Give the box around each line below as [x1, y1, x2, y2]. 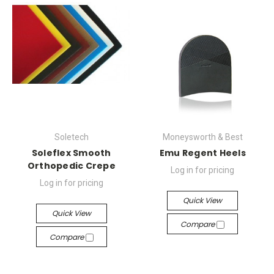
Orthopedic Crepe [27, 160, 116, 172]
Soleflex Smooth [31, 147, 111, 159]
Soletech [54, 132, 89, 142]
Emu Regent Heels [159, 147, 246, 159]
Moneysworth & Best [162, 132, 243, 142]
